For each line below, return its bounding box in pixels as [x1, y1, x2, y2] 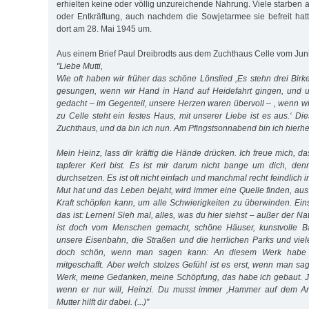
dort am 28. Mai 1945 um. [57, 24, 152, 34]
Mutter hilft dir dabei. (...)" [57, 297, 149, 308]
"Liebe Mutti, [57, 61, 103, 72]
